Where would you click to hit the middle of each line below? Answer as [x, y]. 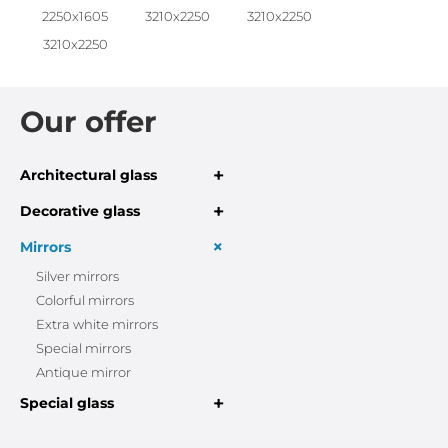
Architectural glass [88, 175]
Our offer [88, 122]
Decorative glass [80, 211]
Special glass [67, 403]
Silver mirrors [77, 277]
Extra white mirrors [97, 325]
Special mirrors [83, 349]
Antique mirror [83, 373]
